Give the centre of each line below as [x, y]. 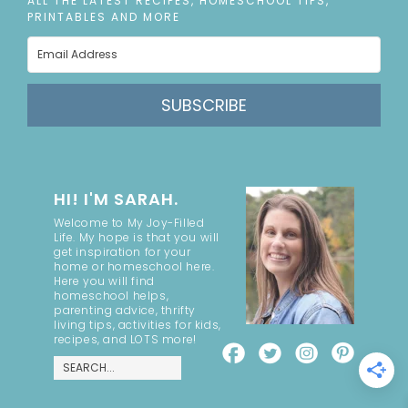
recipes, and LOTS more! [125, 340]
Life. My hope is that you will [137, 238]
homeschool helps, [112, 296]
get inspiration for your [122, 252]
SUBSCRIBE [204, 106]
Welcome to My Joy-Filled [129, 223]
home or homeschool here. [134, 267]
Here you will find [104, 281]
